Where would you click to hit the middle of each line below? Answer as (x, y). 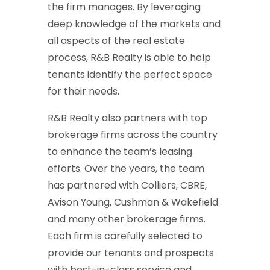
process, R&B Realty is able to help (129, 57)
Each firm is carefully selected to (125, 236)
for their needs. (83, 91)
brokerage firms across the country (133, 134)
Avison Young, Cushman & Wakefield (133, 202)
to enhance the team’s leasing (120, 151)
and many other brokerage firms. (127, 219)
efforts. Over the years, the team (126, 168)
